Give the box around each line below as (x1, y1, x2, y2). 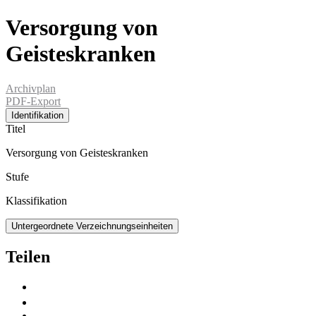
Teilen (6, 247, 50, 266)
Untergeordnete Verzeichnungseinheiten (11, 220, 173, 231)
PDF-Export (6, 95, 61, 107)
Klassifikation (6, 194, 67, 207)
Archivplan (6, 82, 56, 95)
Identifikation (11, 109, 63, 121)
